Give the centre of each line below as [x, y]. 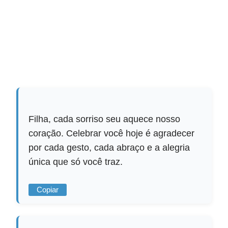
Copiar [48, 190]
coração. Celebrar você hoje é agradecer [112, 133]
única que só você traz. [76, 162]
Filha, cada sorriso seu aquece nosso [105, 119]
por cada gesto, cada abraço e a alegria [109, 147]
